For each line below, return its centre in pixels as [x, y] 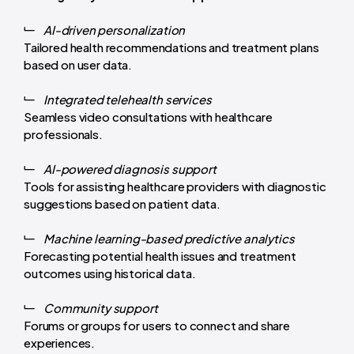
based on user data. [79, 64]
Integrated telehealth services [128, 99]
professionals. [63, 134]
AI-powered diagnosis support [130, 168]
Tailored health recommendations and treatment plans [171, 47]
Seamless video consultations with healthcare [148, 116]
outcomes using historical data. [110, 273]
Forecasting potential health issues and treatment [160, 255]
